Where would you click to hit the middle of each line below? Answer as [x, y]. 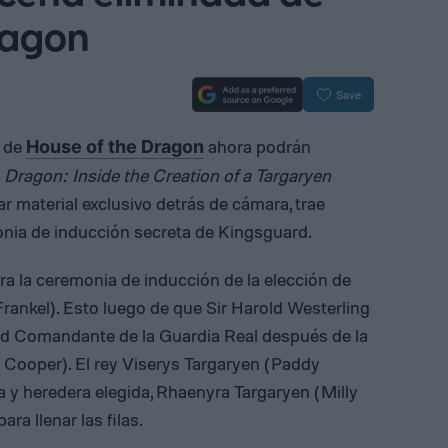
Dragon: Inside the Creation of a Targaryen [167, 175]
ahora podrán [257, 146]
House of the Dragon [115, 146]
